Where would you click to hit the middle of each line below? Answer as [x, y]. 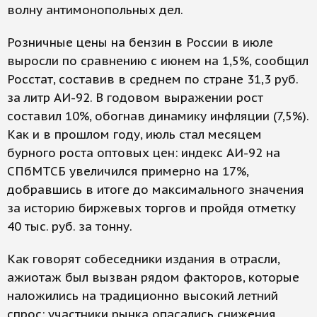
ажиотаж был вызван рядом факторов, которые [153, 277]
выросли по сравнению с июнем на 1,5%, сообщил [158, 61]
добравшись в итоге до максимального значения [156, 190]
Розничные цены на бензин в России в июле [140, 42]
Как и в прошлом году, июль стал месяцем [134, 134]
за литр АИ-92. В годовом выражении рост [135, 98]
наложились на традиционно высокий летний [143, 296]
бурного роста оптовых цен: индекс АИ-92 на [144, 153]
